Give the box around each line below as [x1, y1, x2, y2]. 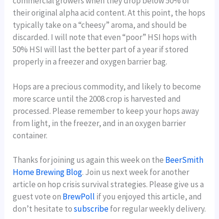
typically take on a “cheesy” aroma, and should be [13, 20, 187, 31]
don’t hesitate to [13, 203, 74, 214]
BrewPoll [63, 191, 95, 202]
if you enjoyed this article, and [95, 191, 202, 202]
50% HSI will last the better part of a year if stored [13, 44, 189, 55]
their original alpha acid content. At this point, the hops [13, 7, 206, 19]
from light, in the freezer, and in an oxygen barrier [13, 117, 186, 129]
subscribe [74, 203, 109, 214]
